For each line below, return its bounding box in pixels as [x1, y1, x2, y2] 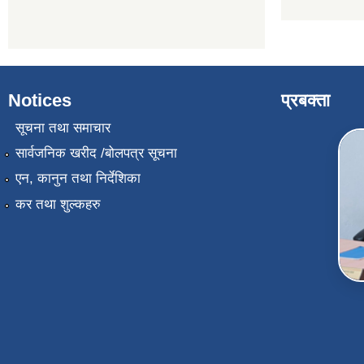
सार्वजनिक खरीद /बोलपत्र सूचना [15, 145, 177, 161]
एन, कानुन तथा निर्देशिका [15, 171, 141, 187]
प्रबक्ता [281, 90, 330, 111]
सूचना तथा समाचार [15, 119, 110, 136]
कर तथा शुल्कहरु [15, 196, 101, 212]
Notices [8, 90, 71, 111]
